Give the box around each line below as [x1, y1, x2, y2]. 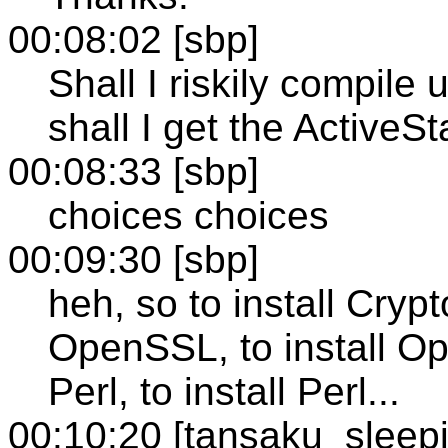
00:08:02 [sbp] [8, 17, 259, 61]
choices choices [48, 193, 329, 237]
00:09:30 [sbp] [8, 237, 259, 281]
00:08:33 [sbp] [8, 149, 259, 193]
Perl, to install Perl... [48, 369, 400, 413]
